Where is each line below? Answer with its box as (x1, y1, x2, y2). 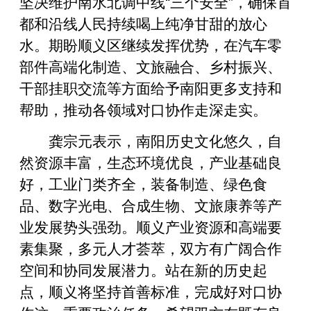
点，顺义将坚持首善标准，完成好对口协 (19, 280, 282, 301)
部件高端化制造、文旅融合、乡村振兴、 (19, 55, 282, 76)
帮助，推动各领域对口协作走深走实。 (19, 98, 267, 119)
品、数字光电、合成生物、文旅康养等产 (19, 194, 282, 215)
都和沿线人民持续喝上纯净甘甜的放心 (19, 12, 267, 33)
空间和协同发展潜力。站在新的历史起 (19, 258, 267, 280)
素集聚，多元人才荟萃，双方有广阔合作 (19, 237, 282, 258)
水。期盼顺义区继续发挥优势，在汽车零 (19, 33, 282, 55)
